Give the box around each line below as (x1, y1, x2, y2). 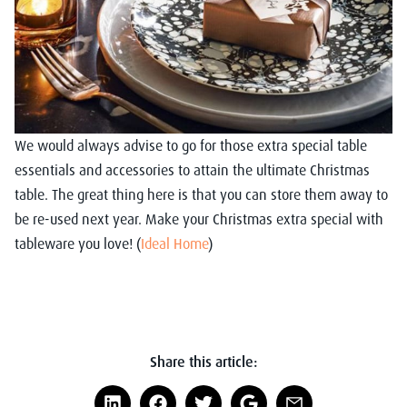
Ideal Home (141, 234, 208, 253)
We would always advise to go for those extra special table (15, 136, 367, 155)
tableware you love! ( (15, 234, 141, 253)
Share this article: (150, 352, 257, 372)
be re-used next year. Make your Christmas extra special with (15, 210, 383, 229)
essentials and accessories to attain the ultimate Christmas (15, 161, 370, 180)
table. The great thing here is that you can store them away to (15, 185, 388, 204)
